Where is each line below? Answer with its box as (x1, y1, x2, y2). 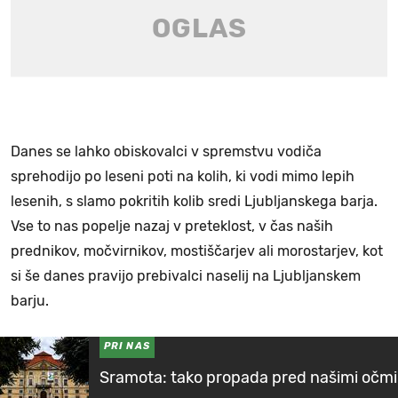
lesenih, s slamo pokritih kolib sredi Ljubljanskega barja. (11, 192, 378, 210)
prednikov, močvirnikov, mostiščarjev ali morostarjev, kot (11, 242, 383, 259)
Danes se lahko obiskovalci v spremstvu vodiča (11, 142, 322, 160)
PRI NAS (104, 339, 150, 352)
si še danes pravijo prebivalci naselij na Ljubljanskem (11, 267, 361, 284)
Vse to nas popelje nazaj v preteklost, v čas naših (11, 217, 333, 235)
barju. (11, 291, 52, 309)
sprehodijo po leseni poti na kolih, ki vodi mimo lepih (11, 167, 354, 185)
